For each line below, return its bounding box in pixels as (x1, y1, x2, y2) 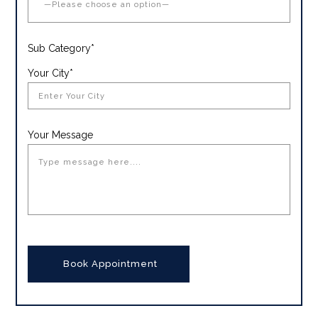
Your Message (28, 129, 94, 141)
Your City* (28, 67, 74, 79)
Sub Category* (28, 43, 95, 55)
